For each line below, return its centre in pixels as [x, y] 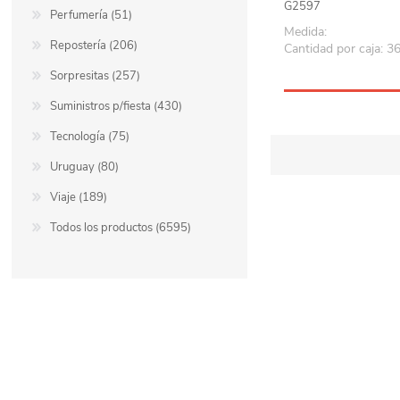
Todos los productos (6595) [121, 228]
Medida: [306, 32]
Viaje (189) [79, 198]
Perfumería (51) [92, 16]
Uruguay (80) [85, 167]
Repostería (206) [94, 46]
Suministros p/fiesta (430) [117, 107]
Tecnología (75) [90, 137]
